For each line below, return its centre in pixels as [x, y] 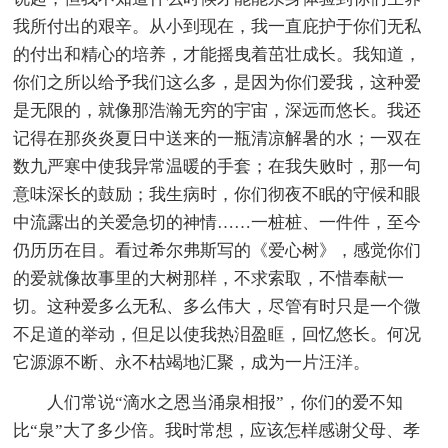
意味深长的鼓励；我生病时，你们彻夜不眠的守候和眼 [217, 194]
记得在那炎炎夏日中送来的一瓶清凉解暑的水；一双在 [217, 138]
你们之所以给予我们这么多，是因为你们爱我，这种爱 [217, 82]
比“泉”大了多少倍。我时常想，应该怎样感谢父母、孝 [217, 430]
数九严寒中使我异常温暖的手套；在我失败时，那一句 [217, 166]
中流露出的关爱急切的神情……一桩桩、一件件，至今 [217, 222]
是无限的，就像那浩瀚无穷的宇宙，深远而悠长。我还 [217, 110]
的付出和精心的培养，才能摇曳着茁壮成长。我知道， [217, 54]
